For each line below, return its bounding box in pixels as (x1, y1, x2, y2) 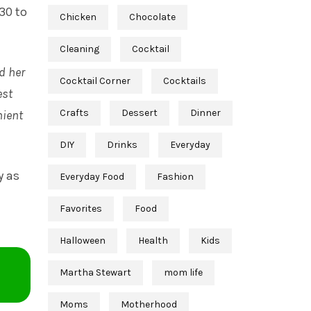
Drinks (106, 139, 137, 151)
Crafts (59, 107, 89, 119)
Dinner (190, 107, 221, 119)
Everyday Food (59, 171, 124, 183)
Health (137, 235, 168, 247)
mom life (163, 267, 203, 279)
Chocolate (128, 11, 176, 24)
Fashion (156, 171, 194, 183)
